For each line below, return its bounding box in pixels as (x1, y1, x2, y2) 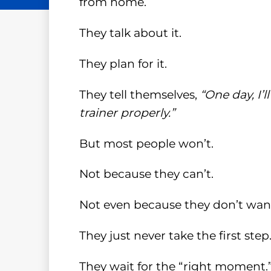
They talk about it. (79, 25, 181, 40)
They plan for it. (79, 56, 167, 71)
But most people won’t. (79, 136, 214, 151)
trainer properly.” (79, 105, 175, 120)
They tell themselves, (79, 87, 200, 102)
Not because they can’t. (79, 167, 214, 181)
